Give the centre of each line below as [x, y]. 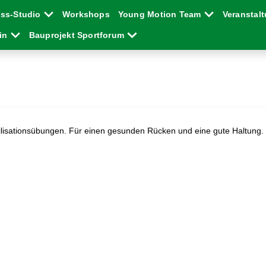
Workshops [86, 14]
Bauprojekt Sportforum [78, 35]
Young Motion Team [161, 14]
